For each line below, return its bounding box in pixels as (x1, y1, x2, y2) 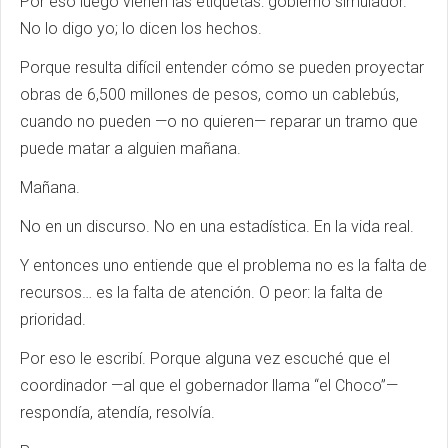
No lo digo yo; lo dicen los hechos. (20, 18, 262, 38)
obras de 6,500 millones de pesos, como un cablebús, (20, 84, 399, 104)
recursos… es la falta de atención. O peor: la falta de (20, 282, 383, 302)
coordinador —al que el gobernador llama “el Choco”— (20, 375, 398, 395)
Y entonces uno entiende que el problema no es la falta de (20, 255, 427, 275)
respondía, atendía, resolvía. (20, 402, 215, 422)
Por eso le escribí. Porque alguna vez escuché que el (20, 348, 390, 368)
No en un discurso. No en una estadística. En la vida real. (20, 216, 414, 236)
